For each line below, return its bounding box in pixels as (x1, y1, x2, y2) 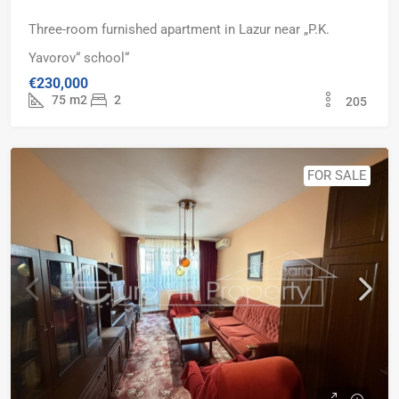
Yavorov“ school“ (28, 50, 129, 66)
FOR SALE (307, 167, 367, 183)
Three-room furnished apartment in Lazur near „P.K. (28, 21, 330, 37)
